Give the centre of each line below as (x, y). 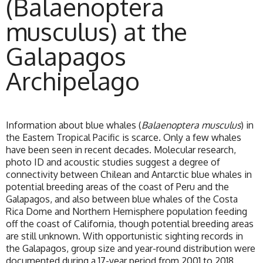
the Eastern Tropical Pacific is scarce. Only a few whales (124, 138)
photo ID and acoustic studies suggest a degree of (113, 162)
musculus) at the (97, 32)
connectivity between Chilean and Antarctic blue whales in (129, 175)
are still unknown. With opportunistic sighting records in (124, 236)
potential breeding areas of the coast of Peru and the (117, 187)
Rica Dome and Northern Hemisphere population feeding (127, 212)
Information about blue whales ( (74, 125)
